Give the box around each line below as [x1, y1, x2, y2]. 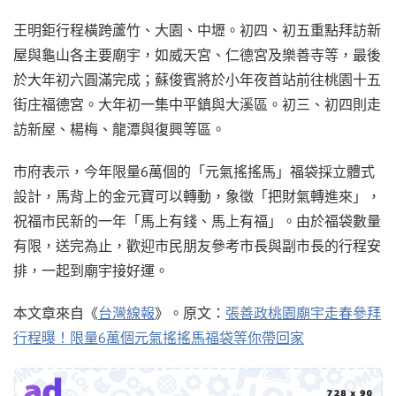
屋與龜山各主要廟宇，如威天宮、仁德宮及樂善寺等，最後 [13, 45, 381, 64]
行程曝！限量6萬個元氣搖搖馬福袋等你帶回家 [13, 328, 304, 346]
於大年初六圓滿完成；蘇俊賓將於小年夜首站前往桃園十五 [13, 70, 381, 88]
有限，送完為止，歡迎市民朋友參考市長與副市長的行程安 [13, 236, 381, 255]
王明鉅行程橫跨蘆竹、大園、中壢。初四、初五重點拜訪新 [13, 20, 381, 39]
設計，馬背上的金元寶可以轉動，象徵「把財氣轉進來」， [13, 187, 381, 205]
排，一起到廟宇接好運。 [13, 261, 169, 279]
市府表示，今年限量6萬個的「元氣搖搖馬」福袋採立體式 [13, 162, 375, 180]
